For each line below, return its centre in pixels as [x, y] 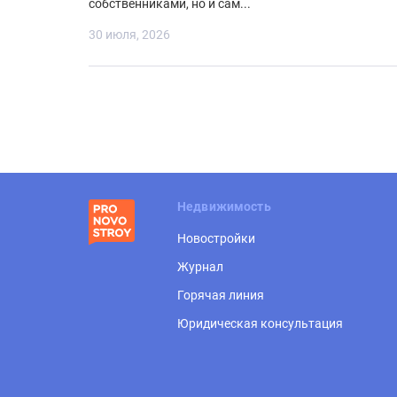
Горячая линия [221, 296]
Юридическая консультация [260, 324]
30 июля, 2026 [129, 35]
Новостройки [216, 239]
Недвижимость [224, 207]
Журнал [200, 267]
